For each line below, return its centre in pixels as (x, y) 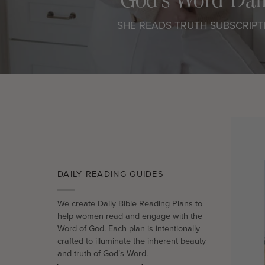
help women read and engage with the (130, 215)
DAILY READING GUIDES (111, 173)
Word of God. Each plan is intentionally (129, 228)
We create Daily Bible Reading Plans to (130, 203)
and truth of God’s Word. (103, 253)
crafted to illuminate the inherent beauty (132, 240)
